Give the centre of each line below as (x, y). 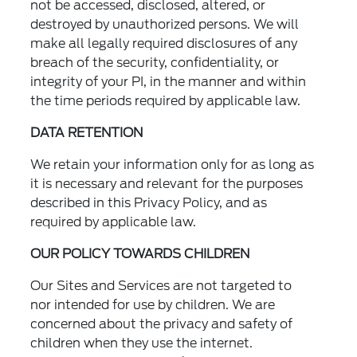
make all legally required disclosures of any (164, 44)
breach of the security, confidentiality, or (155, 63)
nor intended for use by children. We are (153, 305)
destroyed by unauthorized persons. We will (165, 25)
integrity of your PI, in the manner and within (169, 82)
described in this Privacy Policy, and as (149, 203)
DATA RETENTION (87, 133)
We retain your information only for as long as (173, 165)
